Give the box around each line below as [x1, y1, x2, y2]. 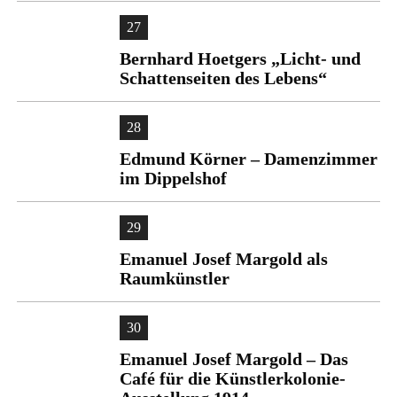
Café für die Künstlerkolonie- [120, 369, 346, 388]
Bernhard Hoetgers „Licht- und [120, 49, 361, 68]
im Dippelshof [120, 168, 227, 188]
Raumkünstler [120, 269, 230, 288]
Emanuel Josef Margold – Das [120, 349, 348, 369]
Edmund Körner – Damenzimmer [120, 149, 378, 168]
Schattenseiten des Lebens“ [120, 68, 327, 88]
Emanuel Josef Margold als [120, 249, 328, 269]
